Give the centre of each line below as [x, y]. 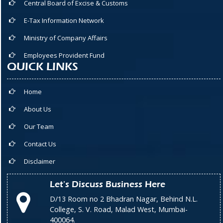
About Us [38, 109]
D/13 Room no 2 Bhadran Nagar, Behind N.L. [124, 199]
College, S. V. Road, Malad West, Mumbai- [119, 210]
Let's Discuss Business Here [108, 185]
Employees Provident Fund [64, 56]
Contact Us [40, 144]
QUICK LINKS [43, 67]
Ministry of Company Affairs [66, 38]
